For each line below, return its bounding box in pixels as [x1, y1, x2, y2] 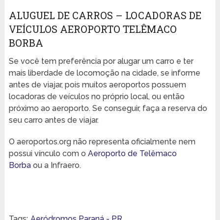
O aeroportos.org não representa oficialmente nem [8, 137, 195, 147]
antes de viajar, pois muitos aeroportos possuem [8, 80, 186, 90]
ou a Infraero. [30, 161, 81, 170]
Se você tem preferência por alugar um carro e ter [8, 56, 193, 66]
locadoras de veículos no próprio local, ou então [8, 92, 185, 102]
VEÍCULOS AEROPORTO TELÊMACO [8, 23, 177, 36]
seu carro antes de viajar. [8, 115, 99, 125]
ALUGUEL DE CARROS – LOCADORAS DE [8, 9, 201, 22]
